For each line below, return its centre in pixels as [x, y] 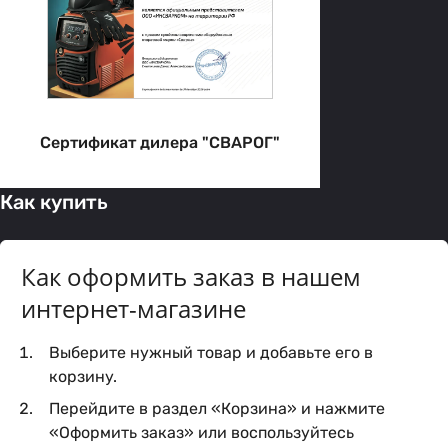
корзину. [83, 376]
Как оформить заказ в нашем [191, 276]
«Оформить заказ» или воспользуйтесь [201, 432]
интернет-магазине [133, 308]
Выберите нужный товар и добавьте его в [211, 352]
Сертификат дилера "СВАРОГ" [160, 142]
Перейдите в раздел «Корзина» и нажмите [217, 408]
